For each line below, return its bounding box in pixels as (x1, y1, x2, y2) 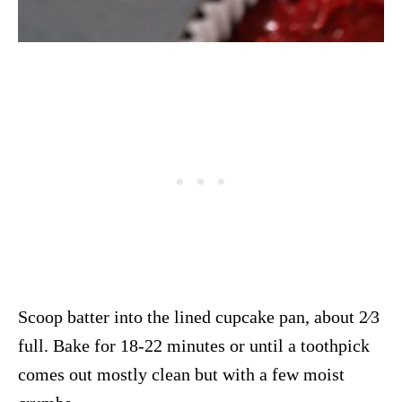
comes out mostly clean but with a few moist (18, 363, 345, 384)
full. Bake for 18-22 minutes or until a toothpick (18, 335, 370, 355)
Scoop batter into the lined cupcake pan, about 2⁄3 (18, 306, 380, 327)
